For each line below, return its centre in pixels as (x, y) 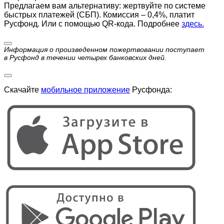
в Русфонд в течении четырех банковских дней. (85, 58)
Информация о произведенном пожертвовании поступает (104, 50)
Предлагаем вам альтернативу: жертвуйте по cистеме (105, 6)
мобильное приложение (85, 90)
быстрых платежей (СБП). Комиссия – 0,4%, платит (99, 15)
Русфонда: (151, 90)
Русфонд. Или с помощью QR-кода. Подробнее (93, 24)
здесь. (193, 24)
